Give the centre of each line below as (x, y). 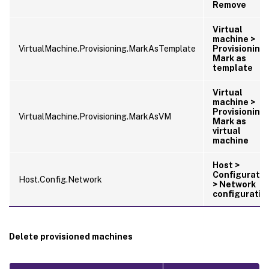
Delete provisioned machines (71, 236)
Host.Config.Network (60, 179)
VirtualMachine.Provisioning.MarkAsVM (95, 116)
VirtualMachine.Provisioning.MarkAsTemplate (107, 48)
